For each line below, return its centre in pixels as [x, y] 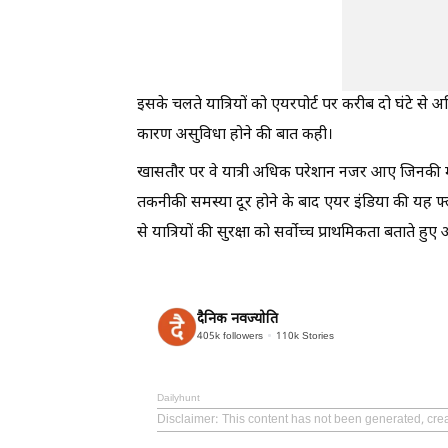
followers [241, 336]
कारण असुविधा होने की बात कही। [235, 135]
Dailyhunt [178, 398]
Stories [316, 336]
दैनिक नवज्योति [237, 319]
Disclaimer [186, 420]
